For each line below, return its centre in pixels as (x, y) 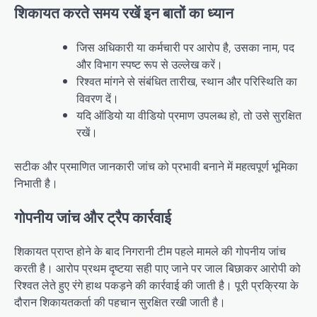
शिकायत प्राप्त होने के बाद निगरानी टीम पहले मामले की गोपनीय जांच (150, 252)
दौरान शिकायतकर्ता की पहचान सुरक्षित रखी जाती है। (120, 302)
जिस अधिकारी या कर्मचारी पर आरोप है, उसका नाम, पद (185, 47)
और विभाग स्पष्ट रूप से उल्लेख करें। (150, 64)
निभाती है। (36, 183)
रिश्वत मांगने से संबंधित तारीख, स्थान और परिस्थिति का (187, 81)
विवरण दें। (98, 98)
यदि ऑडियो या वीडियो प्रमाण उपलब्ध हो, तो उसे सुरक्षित (189, 115)
